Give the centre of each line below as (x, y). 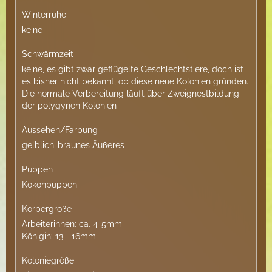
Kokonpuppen (49, 185)
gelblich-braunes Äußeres (73, 145)
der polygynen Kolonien (69, 106)
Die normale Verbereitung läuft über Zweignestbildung (131, 93)
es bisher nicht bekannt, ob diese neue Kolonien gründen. (135, 81)
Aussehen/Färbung (60, 130)
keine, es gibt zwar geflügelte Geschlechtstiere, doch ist (133, 69)
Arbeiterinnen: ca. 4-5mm (72, 224)
